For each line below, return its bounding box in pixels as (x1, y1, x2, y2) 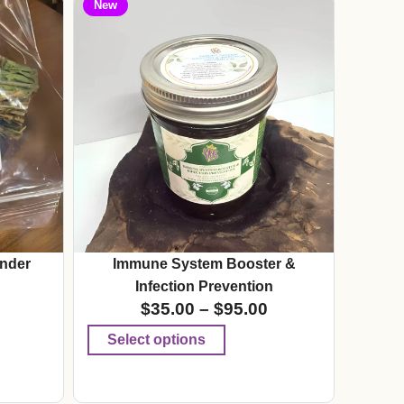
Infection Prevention (134, 279, 273, 295)
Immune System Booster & (112, 256, 296, 272)
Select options (107, 331, 206, 347)
